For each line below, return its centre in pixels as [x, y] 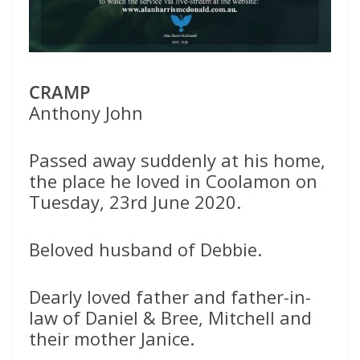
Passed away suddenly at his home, [177, 160]
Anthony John [86, 112]
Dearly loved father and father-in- [170, 297]
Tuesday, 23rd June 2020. [135, 202]
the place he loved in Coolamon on [173, 181]
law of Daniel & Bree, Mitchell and [170, 317]
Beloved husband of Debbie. [145, 249]
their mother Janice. [112, 338]
